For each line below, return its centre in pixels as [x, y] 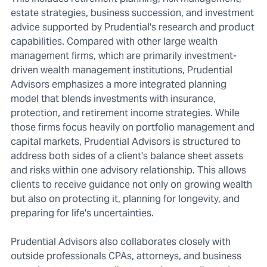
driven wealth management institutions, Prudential [122, 70]
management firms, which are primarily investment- [124, 56]
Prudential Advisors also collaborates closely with [121, 242]
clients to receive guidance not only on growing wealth [131, 185]
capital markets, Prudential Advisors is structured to [126, 142]
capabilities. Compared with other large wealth [114, 42]
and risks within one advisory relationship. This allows [128, 170]
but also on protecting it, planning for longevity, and [125, 199]
